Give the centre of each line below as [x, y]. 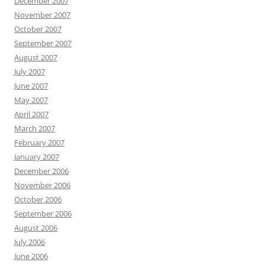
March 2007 [35, 128]
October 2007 [38, 29]
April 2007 [31, 114]
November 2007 [42, 15]
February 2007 [39, 143]
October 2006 [38, 199]
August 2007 [36, 57]
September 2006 [43, 214]
